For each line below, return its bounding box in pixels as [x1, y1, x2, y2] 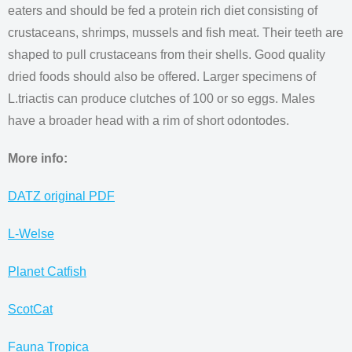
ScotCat [8, 302, 53, 317]
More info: [8, 152, 68, 166]
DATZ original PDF [8, 189, 115, 203]
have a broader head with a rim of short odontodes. [8, 114, 289, 128]
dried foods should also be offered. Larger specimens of [8, 70, 316, 84]
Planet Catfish [8, 265, 86, 279]
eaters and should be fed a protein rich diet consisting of [8, 4, 317, 18]
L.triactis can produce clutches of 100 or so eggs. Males [8, 92, 315, 106]
